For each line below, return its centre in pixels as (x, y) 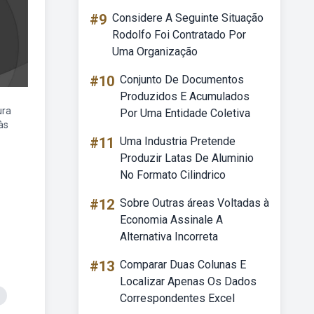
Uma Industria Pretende (178, 141)
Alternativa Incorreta (169, 237)
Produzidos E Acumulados (185, 96)
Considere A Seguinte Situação (188, 18)
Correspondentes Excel (177, 298)
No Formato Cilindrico (173, 175)
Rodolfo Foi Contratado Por (179, 35)
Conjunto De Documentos (182, 80)
